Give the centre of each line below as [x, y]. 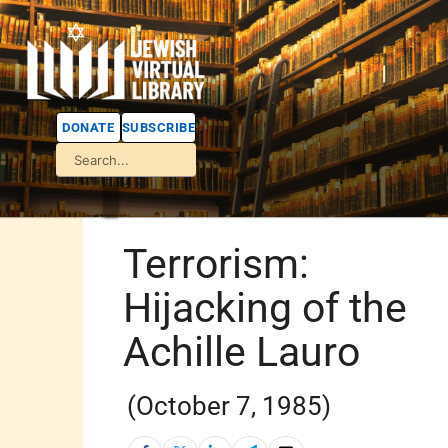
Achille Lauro [242, 351]
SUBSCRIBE [158, 127]
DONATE [88, 127]
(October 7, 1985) [229, 405]
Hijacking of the [265, 307]
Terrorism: [216, 263]
